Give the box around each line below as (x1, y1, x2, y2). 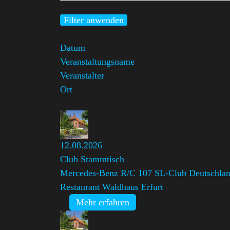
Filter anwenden (64, 15, 124, 25)
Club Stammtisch (60, 154, 124, 164)
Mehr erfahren (76, 197, 129, 207)
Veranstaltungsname (60, 56, 135, 67)
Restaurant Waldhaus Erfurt (60, 182, 163, 192)
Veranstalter (60, 70, 104, 81)
